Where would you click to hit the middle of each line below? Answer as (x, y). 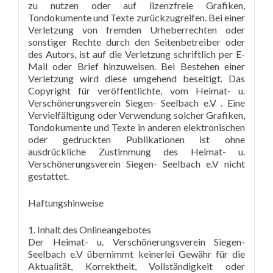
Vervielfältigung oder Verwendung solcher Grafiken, (136, 115)
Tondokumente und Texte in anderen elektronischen (136, 127)
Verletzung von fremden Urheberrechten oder (136, 30)
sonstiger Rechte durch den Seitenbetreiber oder (136, 42)
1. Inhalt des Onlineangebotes (90, 229)
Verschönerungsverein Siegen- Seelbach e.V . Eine (136, 103)
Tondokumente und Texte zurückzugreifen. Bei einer (136, 17)
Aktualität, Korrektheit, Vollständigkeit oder (136, 266)
